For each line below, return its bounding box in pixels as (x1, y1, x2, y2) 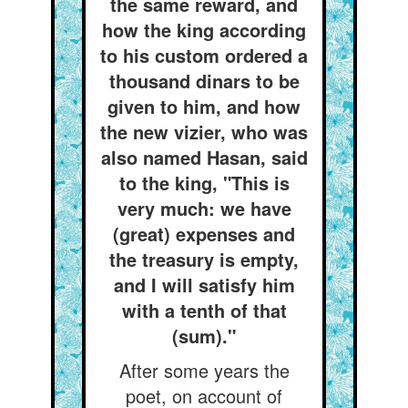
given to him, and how (107, 93, 301, 119)
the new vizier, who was (100, 118, 308, 145)
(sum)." (172, 322, 236, 349)
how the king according (102, 16, 306, 43)
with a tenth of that (121, 297, 287, 323)
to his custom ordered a (100, 42, 308, 68)
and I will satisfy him (113, 271, 295, 298)
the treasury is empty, (109, 246, 299, 272)
